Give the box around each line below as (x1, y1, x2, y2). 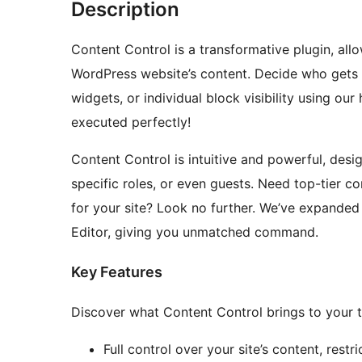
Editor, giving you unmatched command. (71, 224, 318, 241)
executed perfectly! (71, 114, 191, 131)
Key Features (71, 263, 162, 281)
